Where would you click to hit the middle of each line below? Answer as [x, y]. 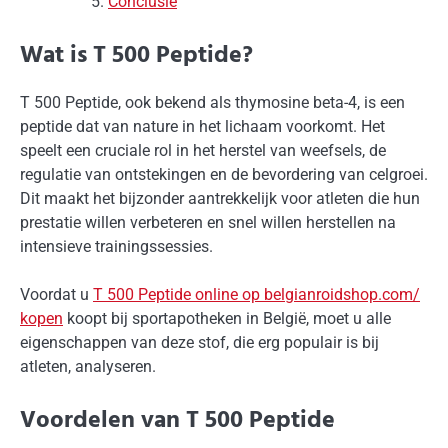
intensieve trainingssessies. [116, 246]
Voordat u [56, 294]
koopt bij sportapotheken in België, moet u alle [227, 318]
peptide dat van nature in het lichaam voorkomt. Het [202, 126]
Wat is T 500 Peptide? [136, 56]
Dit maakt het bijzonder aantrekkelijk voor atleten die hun [220, 198]
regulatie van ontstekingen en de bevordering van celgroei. [224, 174]
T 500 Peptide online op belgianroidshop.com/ [256, 294]
